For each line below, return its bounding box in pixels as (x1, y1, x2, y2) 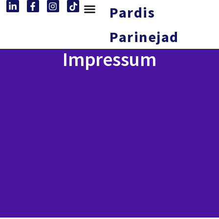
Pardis (109, 3, 155, 22)
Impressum (63, 47, 156, 71)
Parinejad (109, 27, 179, 46)
